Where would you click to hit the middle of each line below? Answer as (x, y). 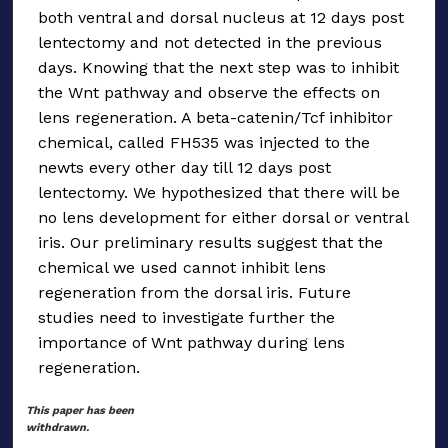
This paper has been (80, 410)
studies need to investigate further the (186, 317)
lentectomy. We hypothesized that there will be (219, 192)
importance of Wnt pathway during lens (191, 342)
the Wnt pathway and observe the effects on (209, 92)
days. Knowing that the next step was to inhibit (218, 67)
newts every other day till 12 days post (184, 167)
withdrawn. (58, 427)
